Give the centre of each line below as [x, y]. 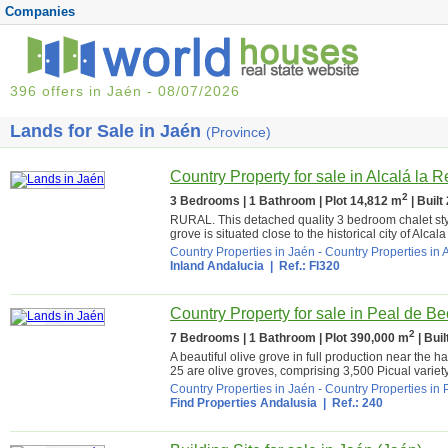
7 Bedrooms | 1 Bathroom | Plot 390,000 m [289, 338]
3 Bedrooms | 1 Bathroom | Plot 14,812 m [286, 201]
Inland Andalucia [217, 266]
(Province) [238, 132]
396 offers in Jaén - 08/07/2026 [125, 91]
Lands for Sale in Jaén [108, 131]
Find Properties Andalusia [243, 403]
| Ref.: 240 [350, 403]
